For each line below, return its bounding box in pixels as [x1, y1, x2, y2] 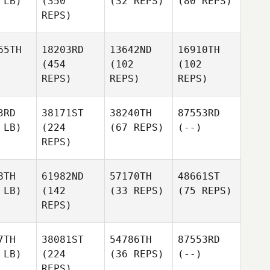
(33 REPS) [110, 185, 164, 196]
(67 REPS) [110, 122, 164, 133]
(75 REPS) [178, 185, 232, 196]
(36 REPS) [110, 248, 164, 260]
